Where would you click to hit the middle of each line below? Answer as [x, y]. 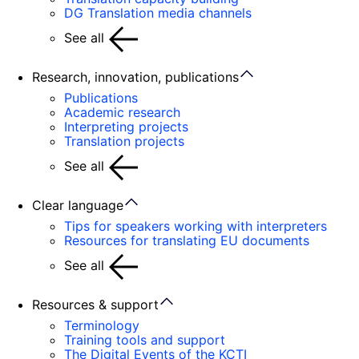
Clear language [78, 205]
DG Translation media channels [158, 13]
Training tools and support [145, 340]
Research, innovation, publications [135, 77]
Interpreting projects [126, 127]
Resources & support [95, 305]
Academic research [122, 112]
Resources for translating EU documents [187, 240]
